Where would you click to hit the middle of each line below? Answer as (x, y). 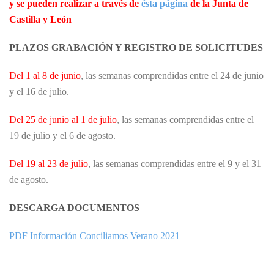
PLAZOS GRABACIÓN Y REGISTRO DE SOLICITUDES (136, 48)
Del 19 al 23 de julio (49, 164)
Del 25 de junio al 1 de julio (63, 120)
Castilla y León (40, 20)
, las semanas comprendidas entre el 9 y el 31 (175, 164)
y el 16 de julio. (39, 92)
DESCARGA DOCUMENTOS (74, 208)
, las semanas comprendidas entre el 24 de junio (172, 76)
